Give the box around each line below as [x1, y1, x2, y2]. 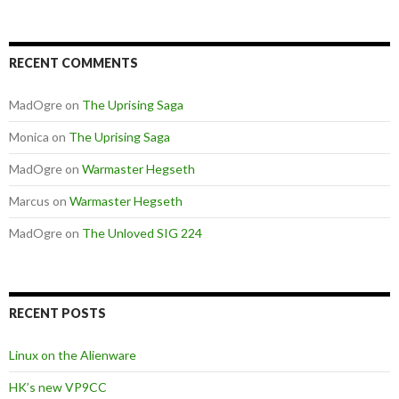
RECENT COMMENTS [9, 55, 138, 71]
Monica [9, 129, 49, 145]
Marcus [9, 193, 50, 209]
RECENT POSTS [9, 305, 106, 322]
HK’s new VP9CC [9, 379, 107, 395]
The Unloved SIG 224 [82, 225, 202, 241]
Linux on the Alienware [9, 347, 136, 363]
